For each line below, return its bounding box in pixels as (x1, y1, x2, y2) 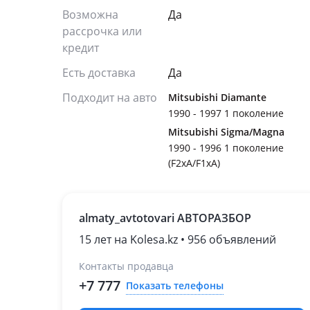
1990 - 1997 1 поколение (168, 107, 284, 120)
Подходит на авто (62, 90, 157, 105)
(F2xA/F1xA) (168, 156, 220, 170)
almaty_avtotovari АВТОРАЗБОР (79, 210, 251, 226)
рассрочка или (62, 24, 142, 39)
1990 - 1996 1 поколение (168, 141, 284, 154)
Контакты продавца (79, 259, 174, 273)
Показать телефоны (126, 278, 224, 292)
